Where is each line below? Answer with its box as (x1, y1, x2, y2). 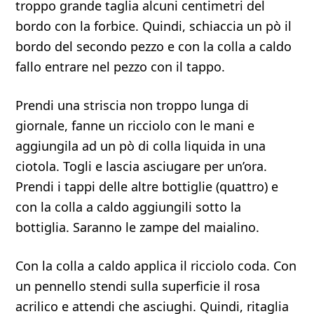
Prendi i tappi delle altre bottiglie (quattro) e (15, 178, 279, 195)
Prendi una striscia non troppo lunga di (15, 97, 250, 114)
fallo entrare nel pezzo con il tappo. (15, 58, 226, 75)
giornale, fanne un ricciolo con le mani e (15, 117, 255, 134)
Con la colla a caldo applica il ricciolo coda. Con (15, 257, 297, 274)
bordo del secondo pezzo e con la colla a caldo (15, 38, 292, 55)
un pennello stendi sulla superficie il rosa (15, 278, 261, 294)
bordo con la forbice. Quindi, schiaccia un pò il (15, 18, 292, 34)
